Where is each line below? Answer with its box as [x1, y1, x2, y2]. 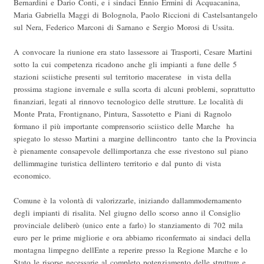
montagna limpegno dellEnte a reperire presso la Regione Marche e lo [14, 245, 247, 256]
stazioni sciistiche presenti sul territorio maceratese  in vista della [14, 71, 231, 82]
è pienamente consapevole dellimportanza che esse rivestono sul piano [14, 146, 248, 157]
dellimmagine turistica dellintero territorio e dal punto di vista [14, 158, 221, 169]
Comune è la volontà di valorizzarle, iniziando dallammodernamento [14, 195, 242, 206]
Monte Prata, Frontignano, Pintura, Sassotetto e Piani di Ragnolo [14, 108, 232, 120]
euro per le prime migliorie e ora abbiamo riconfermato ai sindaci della [14, 232, 250, 243]
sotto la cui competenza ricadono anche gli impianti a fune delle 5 [14, 59, 237, 70]
